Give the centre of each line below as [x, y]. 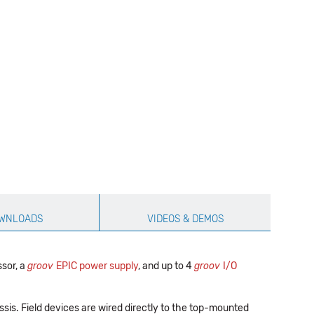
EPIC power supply [97, 266]
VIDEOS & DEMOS [185, 219]
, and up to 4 [166, 266]
